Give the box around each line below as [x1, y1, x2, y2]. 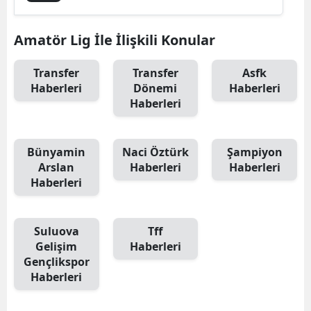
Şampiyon [226, 144, 283, 160]
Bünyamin [27, 144, 86, 160]
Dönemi [133, 80, 178, 96]
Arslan [38, 159, 75, 175]
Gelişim [35, 238, 78, 254]
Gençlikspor [23, 253, 90, 269]
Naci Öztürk [121, 144, 189, 160]
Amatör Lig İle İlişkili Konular [14, 30, 215, 49]
